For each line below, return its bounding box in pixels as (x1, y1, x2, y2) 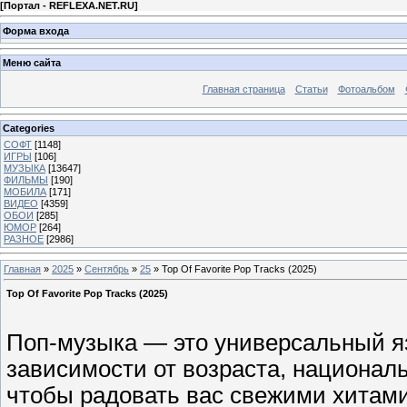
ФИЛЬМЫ (4, 174, 48, 185)
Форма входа (3, 25, 69, 36)
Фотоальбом (337, 84, 395, 95)
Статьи (294, 84, 328, 95)
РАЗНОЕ (4, 233, 44, 244)
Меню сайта (3, 57, 61, 69)
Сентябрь (84, 263, 129, 274)
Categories (3, 122, 55, 134)
